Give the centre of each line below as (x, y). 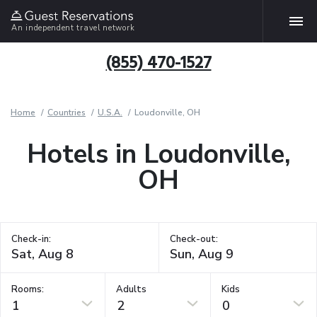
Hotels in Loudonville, (158, 154)
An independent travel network (73, 28)
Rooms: (28, 289)
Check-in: (31, 239)
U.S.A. (110, 113)
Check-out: (194, 239)
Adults (132, 289)
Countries (67, 113)
